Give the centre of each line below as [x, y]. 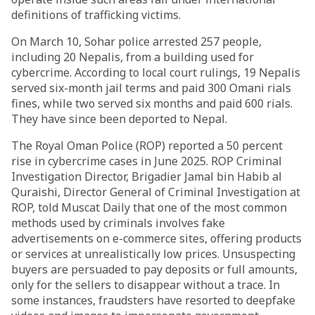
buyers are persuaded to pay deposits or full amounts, [154, 269]
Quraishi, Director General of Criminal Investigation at [156, 192]
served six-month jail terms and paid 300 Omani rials [151, 88]
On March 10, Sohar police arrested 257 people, [136, 41]
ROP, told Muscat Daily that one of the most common [149, 207]
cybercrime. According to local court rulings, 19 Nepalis [156, 72]
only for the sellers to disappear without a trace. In [146, 285]
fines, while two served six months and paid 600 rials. [152, 103]
